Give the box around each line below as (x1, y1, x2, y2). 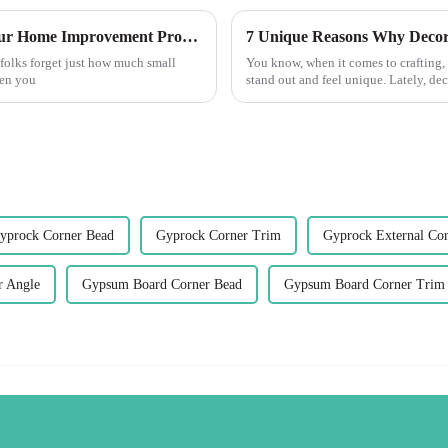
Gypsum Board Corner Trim (284, 276, 445, 292)
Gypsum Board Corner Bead (82, 276, 242, 292)
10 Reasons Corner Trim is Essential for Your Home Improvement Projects (182, 27, 198, 45)
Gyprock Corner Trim (156, 227, 281, 243)
